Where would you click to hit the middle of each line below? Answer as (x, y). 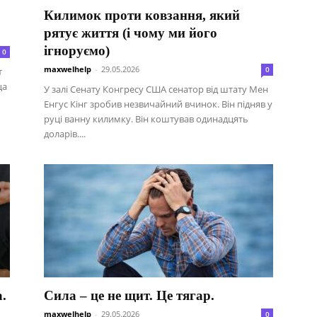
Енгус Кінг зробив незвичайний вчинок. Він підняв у (158, 104)
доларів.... (65, 134)
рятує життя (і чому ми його (131, 33)
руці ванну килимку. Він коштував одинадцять (146, 119)
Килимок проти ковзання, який (142, 15)
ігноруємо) (77, 51)
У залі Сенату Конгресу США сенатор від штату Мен (156, 89)
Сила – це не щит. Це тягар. (129, 295)
